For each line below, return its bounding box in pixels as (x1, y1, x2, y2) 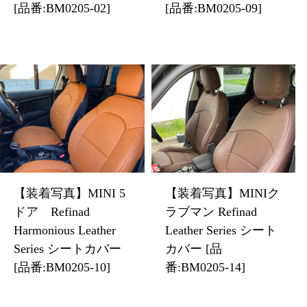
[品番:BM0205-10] (14, 260, 110, 274)
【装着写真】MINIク (164, 186, 280, 200)
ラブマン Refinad (164, 204, 257, 219)
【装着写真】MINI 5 (14, 186, 125, 200)
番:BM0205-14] (164, 260, 245, 274)
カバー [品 (164, 241, 222, 256)
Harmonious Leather (14, 223, 116, 237)
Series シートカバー (14, 241, 121, 256)
